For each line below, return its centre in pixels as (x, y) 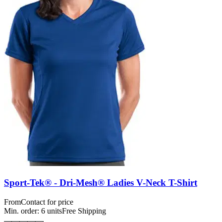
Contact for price (47, 202)
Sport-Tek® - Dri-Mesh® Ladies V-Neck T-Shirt (101, 182)
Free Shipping (84, 211)
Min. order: (23, 211)
